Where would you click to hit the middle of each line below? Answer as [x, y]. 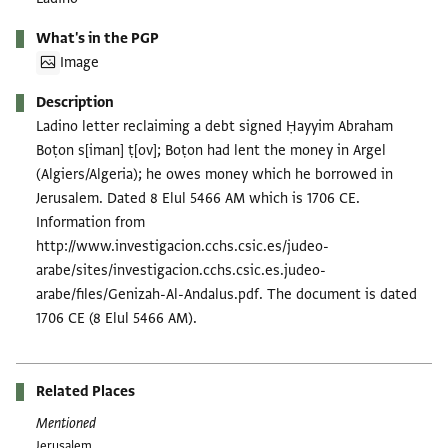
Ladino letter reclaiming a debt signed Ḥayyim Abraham [214, 126]
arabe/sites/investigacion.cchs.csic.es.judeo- [181, 270]
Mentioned [66, 423]
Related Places [85, 391]
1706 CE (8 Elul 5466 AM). [116, 318]
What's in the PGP [97, 38]
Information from [90, 222]
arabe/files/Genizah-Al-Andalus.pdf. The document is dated [226, 294]
